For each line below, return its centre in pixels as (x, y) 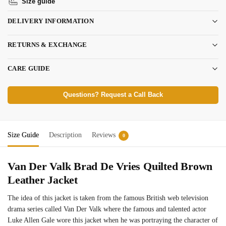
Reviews (104, 135)
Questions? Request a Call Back (113, 95)
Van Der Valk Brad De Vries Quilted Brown (110, 166)
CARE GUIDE (29, 69)
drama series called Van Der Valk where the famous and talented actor (107, 209)
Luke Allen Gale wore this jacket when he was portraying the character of (113, 220)
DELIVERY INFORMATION (51, 21)
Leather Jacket (43, 180)
